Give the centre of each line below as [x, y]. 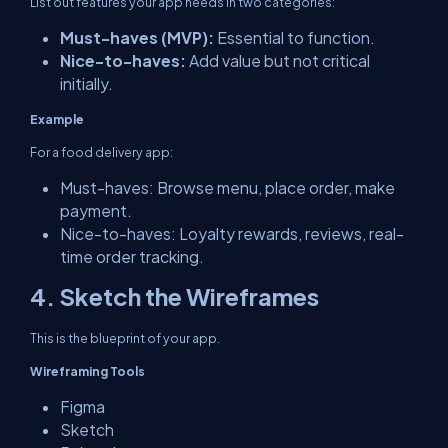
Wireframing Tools [87, 371]
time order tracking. [132, 256]
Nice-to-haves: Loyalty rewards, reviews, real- [232, 233]
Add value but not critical [278, 60]
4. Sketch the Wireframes [174, 296]
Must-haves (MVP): [137, 37]
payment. [96, 210]
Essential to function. [294, 37]
